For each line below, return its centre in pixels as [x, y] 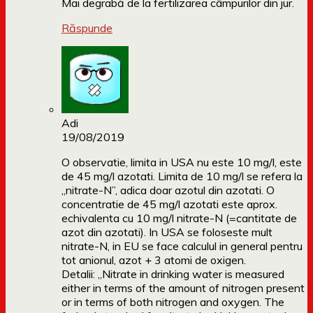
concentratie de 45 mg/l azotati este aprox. [169, 204]
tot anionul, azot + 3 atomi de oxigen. [154, 260]
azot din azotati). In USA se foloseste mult [167, 232]
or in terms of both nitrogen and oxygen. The [173, 302]
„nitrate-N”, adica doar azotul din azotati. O [168, 190]
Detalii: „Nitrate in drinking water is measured [173, 274]
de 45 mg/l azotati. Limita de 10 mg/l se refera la [182, 176]
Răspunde [87, 28]
